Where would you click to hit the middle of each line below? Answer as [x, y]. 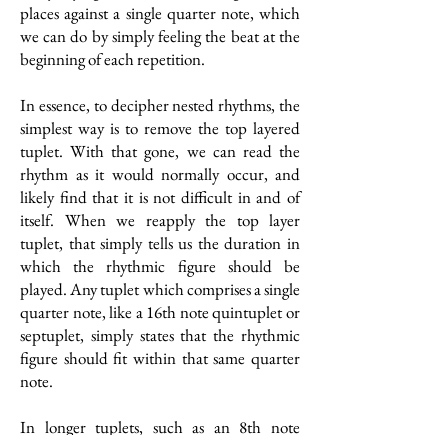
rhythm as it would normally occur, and [160, 174]
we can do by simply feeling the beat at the [160, 36]
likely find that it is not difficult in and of [160, 197]
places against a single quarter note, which [160, 13]
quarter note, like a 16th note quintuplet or [160, 312]
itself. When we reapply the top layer [160, 220]
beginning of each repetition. [112, 59]
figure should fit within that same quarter [160, 358]
